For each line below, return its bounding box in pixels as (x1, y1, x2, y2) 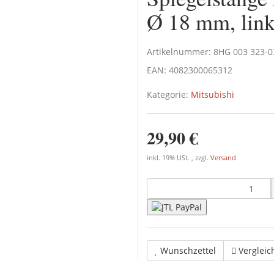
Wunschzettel (160, 245, 216, 257)
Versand (210, 154, 236, 162)
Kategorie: (147, 89, 191, 100)
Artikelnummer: (147, 46, 213, 57)
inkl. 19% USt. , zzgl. (147, 154, 210, 162)
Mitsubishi (191, 89, 234, 100)
